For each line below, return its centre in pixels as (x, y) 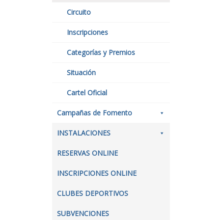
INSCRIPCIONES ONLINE (97, 173)
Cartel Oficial (87, 93)
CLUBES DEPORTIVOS (93, 193)
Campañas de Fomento (95, 113)
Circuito (79, 12)
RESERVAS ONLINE (87, 153)
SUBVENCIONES (83, 213)
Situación (81, 72)
